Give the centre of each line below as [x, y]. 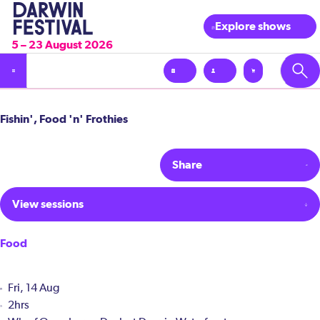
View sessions [48, 204]
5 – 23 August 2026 [62, 45]
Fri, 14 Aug [34, 289]
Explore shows [253, 26]
